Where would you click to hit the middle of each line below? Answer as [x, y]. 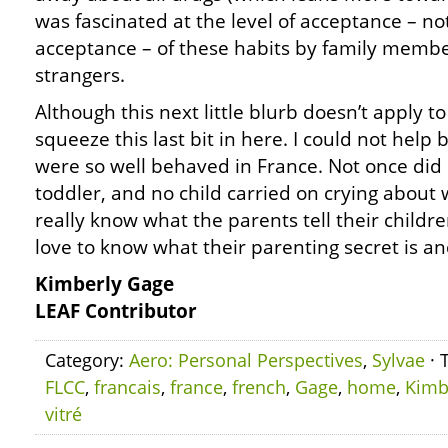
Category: [87, 360]
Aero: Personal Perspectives [246, 360]
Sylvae [398, 360]
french [259, 387]
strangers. [80, 75]
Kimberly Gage [104, 284]
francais [127, 387]
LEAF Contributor [116, 311]
